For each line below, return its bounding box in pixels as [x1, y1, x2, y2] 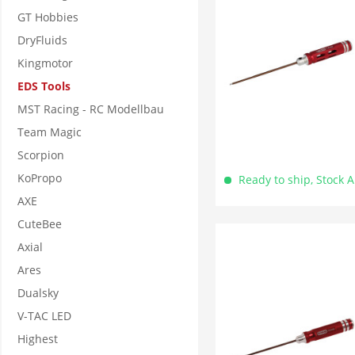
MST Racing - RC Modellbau [17, 101, 164, 116]
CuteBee [17, 216, 62, 231]
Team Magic [17, 124, 82, 139]
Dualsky [17, 285, 59, 300]
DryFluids [17, 32, 67, 48]
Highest [17, 331, 58, 346]
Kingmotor [17, 55, 73, 71]
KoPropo [17, 170, 62, 185]
